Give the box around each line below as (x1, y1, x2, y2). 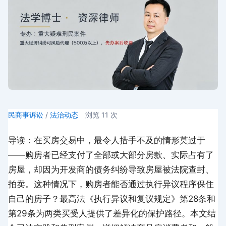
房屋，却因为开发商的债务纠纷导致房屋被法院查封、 (8, 164, 214, 175)
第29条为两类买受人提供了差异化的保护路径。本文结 (8, 208, 216, 219)
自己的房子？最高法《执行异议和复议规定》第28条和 (8, 194, 215, 204)
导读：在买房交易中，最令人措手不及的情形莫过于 (8, 135, 205, 146)
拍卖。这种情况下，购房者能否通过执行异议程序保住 (8, 179, 214, 190)
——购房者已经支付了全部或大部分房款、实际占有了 (8, 150, 214, 160)
